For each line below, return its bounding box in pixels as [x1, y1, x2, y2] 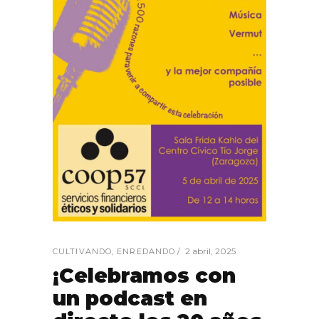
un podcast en [53, 286, 207, 311]
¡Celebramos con [53, 263, 236, 288]
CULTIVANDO [53, 246, 112, 257]
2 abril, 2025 [185, 246, 236, 257]
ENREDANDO [117, 246, 176, 257]
